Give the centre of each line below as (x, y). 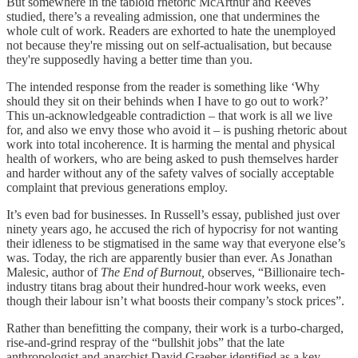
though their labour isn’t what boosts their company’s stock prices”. (175, 301)
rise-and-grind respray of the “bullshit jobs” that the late (145, 343)
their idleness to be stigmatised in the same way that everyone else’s (176, 244)
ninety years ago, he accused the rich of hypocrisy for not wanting (172, 229)
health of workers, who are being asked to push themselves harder (172, 159)
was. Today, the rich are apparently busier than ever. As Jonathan (169, 258)
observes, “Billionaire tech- (274, 272)
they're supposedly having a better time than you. (131, 60)
